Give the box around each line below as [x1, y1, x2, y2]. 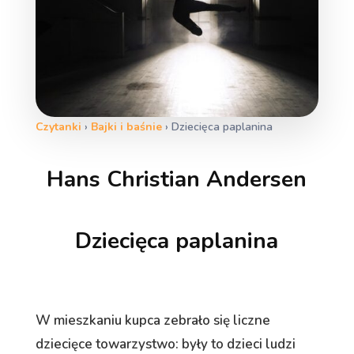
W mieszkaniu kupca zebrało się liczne [35, 311, 270, 330]
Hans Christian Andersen [47, 164, 307, 194]
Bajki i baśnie [90, 119, 162, 134]
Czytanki [35, 119, 81, 134]
